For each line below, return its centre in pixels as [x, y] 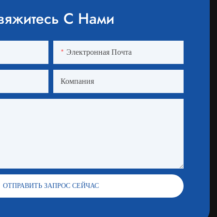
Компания [77, 81]
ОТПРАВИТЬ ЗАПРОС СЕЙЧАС [51, 186]
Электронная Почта [99, 52]
